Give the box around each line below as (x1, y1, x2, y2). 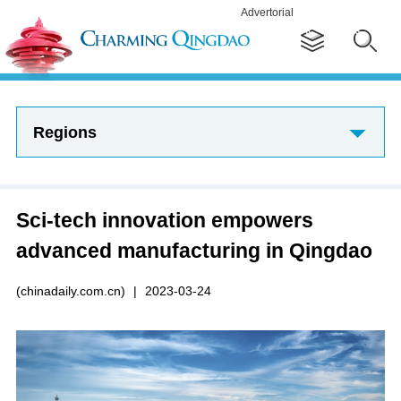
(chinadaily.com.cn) (15, 283, 125, 298)
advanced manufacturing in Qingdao (15, 238, 372, 262)
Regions (32, 123, 97, 141)
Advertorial (241, 6, 294, 19)
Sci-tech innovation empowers (15, 208, 313, 232)
